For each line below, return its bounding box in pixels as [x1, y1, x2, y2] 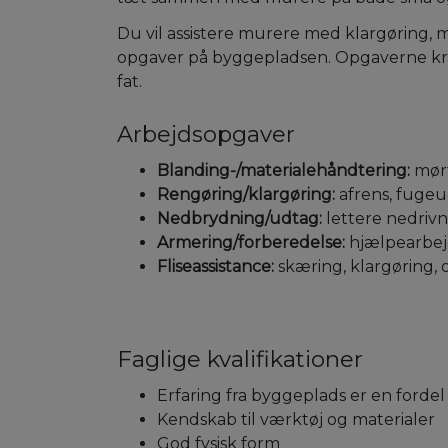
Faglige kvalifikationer [117, 345, 363, 374]
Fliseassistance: [157, 257, 274, 277]
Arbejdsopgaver [117, 120, 295, 149]
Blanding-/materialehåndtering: [157, 161, 410, 181]
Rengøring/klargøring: [157, 185, 335, 205]
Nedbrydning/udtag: [157, 209, 322, 229]
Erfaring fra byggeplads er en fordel [157, 386, 445, 406]
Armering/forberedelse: [157, 233, 345, 253]
